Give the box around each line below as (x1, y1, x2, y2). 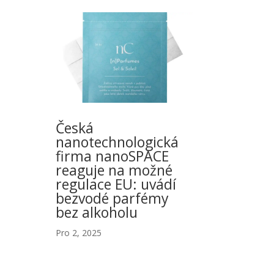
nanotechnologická (55, 132, 179, 152)
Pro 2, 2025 (55, 227, 102, 239)
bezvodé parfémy (55, 188, 169, 209)
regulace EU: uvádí (55, 174, 176, 194)
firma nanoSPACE (55, 146, 169, 166)
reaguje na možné (55, 160, 172, 180)
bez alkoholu (55, 202, 138, 223)
